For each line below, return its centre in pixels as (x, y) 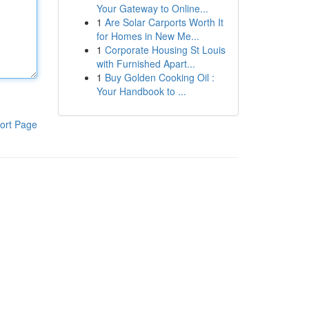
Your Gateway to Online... (152, 8)
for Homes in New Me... (148, 36)
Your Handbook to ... (141, 91)
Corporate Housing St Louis (165, 50)
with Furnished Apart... (146, 63)
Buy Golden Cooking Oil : (159, 77)
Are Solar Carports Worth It (164, 22)
